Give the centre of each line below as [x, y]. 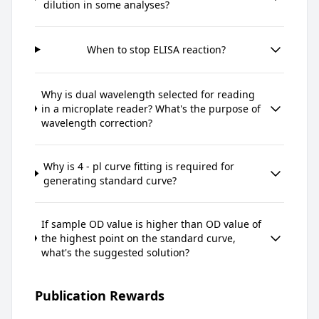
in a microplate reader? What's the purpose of [151, 108]
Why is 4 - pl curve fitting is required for [138, 166]
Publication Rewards [100, 295]
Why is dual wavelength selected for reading [148, 94]
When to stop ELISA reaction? [156, 49]
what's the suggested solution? [116, 252]
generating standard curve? [110, 180]
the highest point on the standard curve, [139, 238]
